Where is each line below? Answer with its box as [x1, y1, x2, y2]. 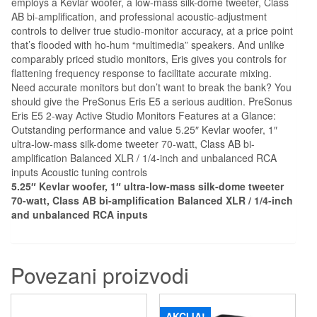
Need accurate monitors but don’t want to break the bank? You [11, 79, 292, 94]
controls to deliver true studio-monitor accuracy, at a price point [11, 23, 293, 38]
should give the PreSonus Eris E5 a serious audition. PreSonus [11, 93, 292, 108]
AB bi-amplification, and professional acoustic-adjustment [11, 8, 267, 23]
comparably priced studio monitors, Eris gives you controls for [11, 51, 287, 66]
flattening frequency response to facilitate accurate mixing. [11, 65, 272, 80]
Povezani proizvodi [11, 259, 189, 290]
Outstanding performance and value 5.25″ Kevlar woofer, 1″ [11, 122, 277, 137]
